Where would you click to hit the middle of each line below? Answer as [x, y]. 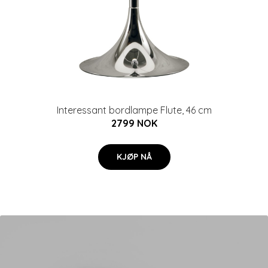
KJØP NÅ [134, 157]
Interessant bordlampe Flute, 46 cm [134, 110]
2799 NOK [134, 123]
